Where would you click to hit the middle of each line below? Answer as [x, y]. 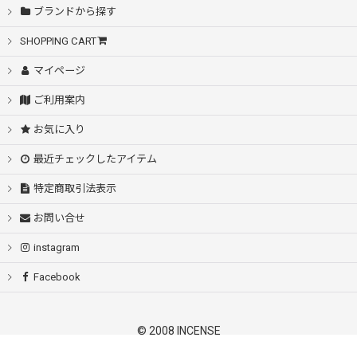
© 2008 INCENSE [178, 331]
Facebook [57, 277]
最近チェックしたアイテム [96, 159]
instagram [57, 247]
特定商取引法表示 [75, 188]
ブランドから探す [75, 12]
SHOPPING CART [58, 41]
